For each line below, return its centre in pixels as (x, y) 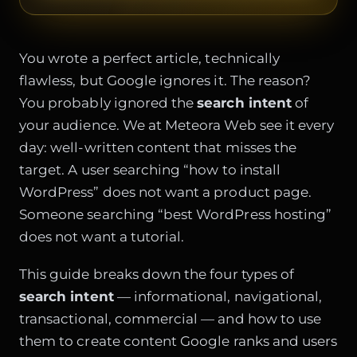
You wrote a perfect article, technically (150, 58)
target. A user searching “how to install (150, 169)
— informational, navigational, (218, 297)
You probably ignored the (108, 102)
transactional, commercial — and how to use (171, 319)
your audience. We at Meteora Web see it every (177, 125)
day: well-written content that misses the (158, 147)
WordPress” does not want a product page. (166, 192)
